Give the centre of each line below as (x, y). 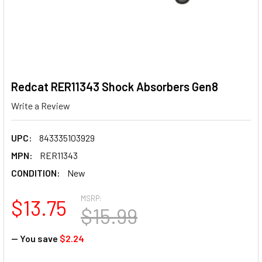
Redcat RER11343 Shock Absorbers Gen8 (115, 87)
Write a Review (41, 105)
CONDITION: (36, 173)
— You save (35, 238)
